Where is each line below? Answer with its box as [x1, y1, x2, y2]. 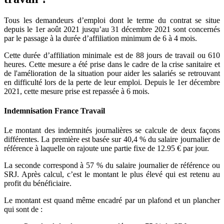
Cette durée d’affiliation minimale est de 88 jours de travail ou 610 [4, 50, 220, 59]
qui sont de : [4, 205, 42, 214]
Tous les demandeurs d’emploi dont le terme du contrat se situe [4, 15, 220, 24]
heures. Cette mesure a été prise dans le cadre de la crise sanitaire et [4, 59, 220, 68]
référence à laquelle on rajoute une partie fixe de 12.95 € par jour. [4, 144, 211, 153]
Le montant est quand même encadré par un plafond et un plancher [4, 196, 220, 205]
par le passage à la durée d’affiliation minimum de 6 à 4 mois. [4, 33, 197, 42]
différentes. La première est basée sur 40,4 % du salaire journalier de [4, 135, 220, 144]
